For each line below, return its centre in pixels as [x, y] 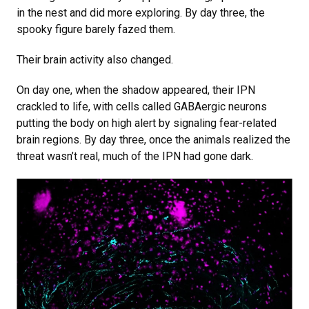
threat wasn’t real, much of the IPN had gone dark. [135, 157]
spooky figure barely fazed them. [96, 30]
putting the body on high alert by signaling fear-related [147, 123]
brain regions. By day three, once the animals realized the [153, 140]
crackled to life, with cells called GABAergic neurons [142, 107]
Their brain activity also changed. [95, 60]
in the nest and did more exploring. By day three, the [141, 13]
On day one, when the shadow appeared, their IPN [136, 90]
